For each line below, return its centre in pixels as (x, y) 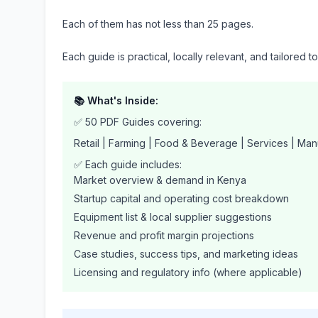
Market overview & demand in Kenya (160, 180)
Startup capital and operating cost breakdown (181, 198)
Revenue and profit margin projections (164, 235)
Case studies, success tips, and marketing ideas (186, 254)
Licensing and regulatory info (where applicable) (188, 272)
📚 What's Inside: (116, 100)
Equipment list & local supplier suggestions (173, 217)
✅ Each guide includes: (128, 164)
